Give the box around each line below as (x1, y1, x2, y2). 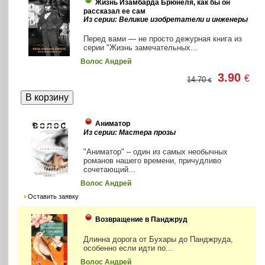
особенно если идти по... (83, 244, 173, 253)
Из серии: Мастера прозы (83, 128, 176, 137)
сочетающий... (83, 165, 136, 174)
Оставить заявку (27, 193, 79, 201)
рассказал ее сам (83, 7, 146, 16)
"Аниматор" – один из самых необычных (83, 147, 228, 157)
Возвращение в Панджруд (95, 215, 188, 224)
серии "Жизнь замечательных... (83, 43, 198, 53)
